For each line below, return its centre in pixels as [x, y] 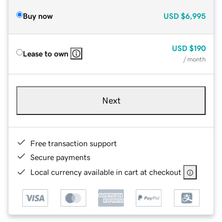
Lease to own [46, 53]
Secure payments [60, 157]
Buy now [38, 16]
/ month [194, 59]
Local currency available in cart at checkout [106, 172]
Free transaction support [74, 143]
